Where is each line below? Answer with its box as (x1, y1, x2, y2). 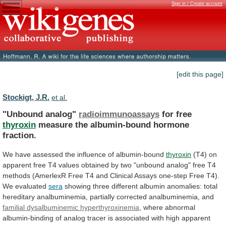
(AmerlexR (32, 171, 66, 180)
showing (65, 182, 91, 190)
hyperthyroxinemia (80, 203, 139, 211)
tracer (87, 213, 106, 222)
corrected (117, 192, 147, 201)
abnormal (165, 203, 195, 211)
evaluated (15, 182, 46, 190)
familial (3, 203, 25, 211)
